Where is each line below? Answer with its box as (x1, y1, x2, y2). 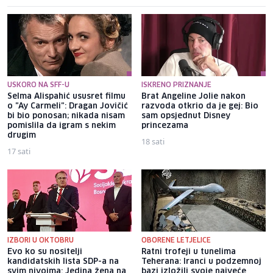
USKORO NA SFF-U (7, 82, 69, 89)
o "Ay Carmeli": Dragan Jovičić (7, 102, 128, 111)
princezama (141, 122, 188, 130)
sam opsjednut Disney (141, 112, 230, 121)
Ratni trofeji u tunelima (141, 248, 236, 257)
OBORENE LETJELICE (141, 237, 211, 244)
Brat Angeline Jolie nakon (141, 93, 246, 101)
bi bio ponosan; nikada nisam (7, 112, 125, 121)
